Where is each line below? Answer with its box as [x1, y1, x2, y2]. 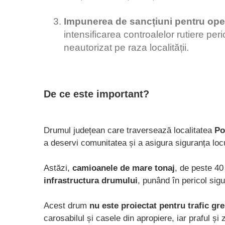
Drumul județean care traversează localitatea [44, 125, 214, 135]
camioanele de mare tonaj [72, 163, 175, 173]
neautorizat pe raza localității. [64, 42, 191, 53]
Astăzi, [44, 163, 72, 173]
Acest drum [44, 200, 89, 210]
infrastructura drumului [44, 175, 138, 185]
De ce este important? [44, 88, 149, 99]
